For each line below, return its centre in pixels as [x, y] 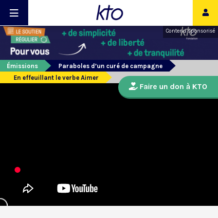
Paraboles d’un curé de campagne [110, 66]
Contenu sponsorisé [191, 31]
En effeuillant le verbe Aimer [56, 78]
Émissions [22, 66]
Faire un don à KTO [173, 87]
